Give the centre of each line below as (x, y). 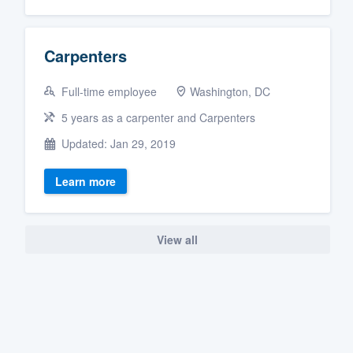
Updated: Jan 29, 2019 (117, 143)
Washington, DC (230, 91)
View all (178, 240)
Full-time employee (108, 91)
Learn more (85, 181)
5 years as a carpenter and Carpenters (157, 117)
